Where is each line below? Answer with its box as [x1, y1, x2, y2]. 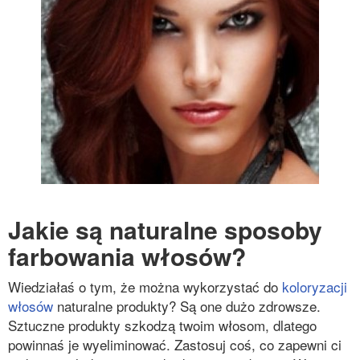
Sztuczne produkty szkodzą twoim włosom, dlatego [8, 315, 317, 335]
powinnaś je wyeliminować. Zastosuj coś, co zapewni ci [8, 334, 342, 354]
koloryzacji [282, 276, 347, 297]
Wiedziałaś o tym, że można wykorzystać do [8, 276, 282, 297]
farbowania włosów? [8, 239, 246, 273]
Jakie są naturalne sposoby [8, 212, 322, 247]
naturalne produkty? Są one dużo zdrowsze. [53, 296, 321, 316]
